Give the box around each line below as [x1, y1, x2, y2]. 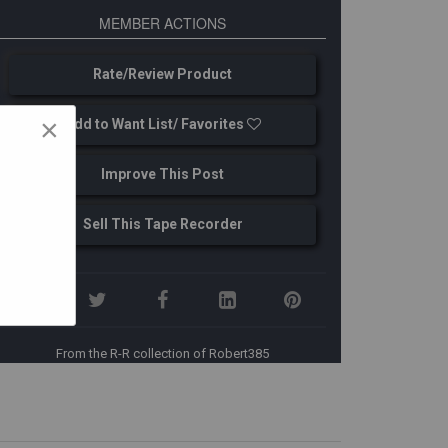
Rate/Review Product [93, 66, 233, 82]
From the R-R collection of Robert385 [56, 345, 270, 361]
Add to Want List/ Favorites [64, 116, 247, 132]
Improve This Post [101, 166, 225, 182]
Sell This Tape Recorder [82, 216, 243, 232]
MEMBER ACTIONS [99, 13, 227, 33]
